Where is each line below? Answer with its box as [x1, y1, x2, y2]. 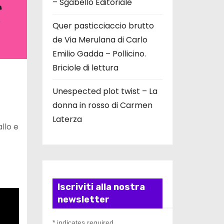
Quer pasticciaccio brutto [52, 20, 154, 32]
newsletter [57, 194, 109, 205]
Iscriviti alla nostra [57, 181, 145, 193]
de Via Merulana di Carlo [52, 34, 147, 46]
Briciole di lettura [52, 62, 118, 74]
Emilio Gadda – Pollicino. [52, 48, 146, 60]
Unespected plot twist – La [52, 85, 157, 97]
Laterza [52, 113, 82, 125]
